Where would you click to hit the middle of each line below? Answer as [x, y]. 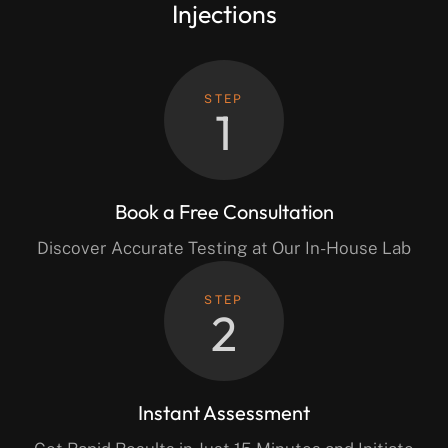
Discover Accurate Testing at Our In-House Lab [224, 248]
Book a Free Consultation [224, 212]
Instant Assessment [224, 413]
